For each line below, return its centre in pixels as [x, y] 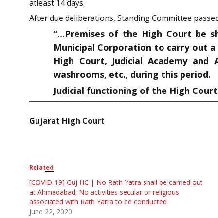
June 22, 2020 [51, 211]
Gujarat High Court [67, 120]
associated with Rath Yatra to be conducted [98, 201]
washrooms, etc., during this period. [132, 74]
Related [41, 167]
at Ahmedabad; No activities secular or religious [104, 192]
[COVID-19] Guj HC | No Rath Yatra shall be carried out [116, 182]
